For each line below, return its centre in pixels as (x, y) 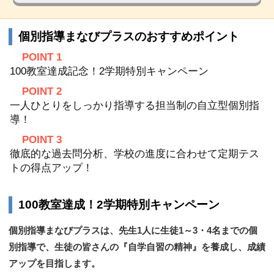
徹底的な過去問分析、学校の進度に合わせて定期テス (135, 154)
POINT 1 (42, 57)
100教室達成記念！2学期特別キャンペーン (109, 71)
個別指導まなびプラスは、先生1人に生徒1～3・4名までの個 (133, 230)
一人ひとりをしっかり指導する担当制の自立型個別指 (135, 106)
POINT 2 (42, 91)
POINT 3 (42, 140)
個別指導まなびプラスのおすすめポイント (129, 36)
